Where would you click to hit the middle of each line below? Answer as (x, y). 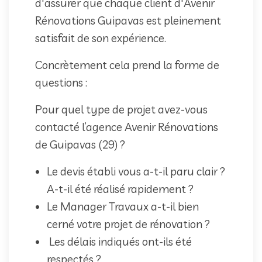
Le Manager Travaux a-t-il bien (123, 206)
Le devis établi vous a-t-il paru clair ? (136, 171)
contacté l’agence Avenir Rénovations (127, 127)
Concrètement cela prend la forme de (127, 65)
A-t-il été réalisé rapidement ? (120, 189)
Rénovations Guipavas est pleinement (128, 20)
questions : (61, 82)
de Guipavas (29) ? (80, 144)
